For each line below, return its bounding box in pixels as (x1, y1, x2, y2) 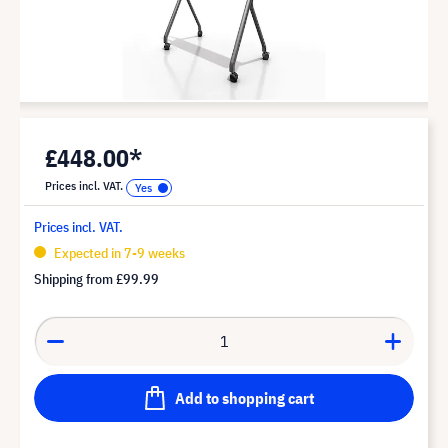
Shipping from (34, 269, 116, 288)
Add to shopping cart (174, 387, 314, 408)
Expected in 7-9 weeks (51, 243, 185, 262)
